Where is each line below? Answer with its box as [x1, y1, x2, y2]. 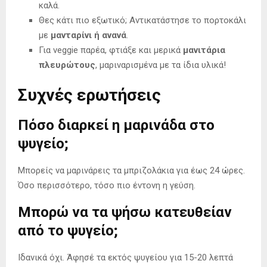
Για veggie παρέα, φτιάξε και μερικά [39, 45, 183, 56]
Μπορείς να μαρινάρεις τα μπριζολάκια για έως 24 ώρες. [18, 165, 245, 176]
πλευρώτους [39, 60, 95, 71]
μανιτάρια [183, 45, 225, 56]
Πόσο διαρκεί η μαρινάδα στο [18, 117, 215, 134]
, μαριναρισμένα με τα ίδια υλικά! [95, 60, 226, 71]
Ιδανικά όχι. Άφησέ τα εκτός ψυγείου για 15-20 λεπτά [18, 252, 233, 263]
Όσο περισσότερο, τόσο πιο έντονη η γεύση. [18, 180, 195, 191]
